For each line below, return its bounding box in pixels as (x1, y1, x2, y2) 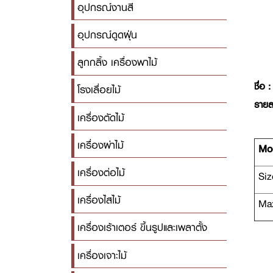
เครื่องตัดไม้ (77, 109, 125, 126)
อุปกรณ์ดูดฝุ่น (77, 27, 138, 44)
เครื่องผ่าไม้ (77, 136, 124, 154)
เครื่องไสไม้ (77, 192, 121, 209)
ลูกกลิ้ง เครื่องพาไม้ (77, 54, 158, 71)
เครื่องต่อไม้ (77, 165, 126, 182)
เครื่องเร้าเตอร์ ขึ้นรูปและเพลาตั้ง (77, 219, 208, 236)
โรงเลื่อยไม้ (77, 82, 121, 99)
